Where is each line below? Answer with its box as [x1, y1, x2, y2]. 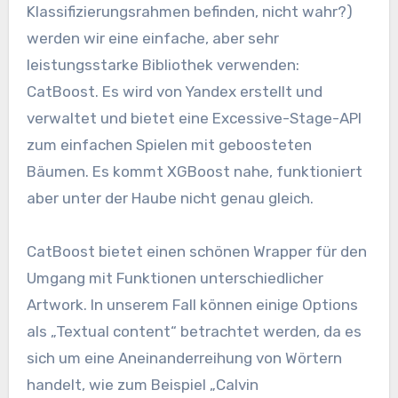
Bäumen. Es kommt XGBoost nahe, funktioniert [26, 163, 362, 181]
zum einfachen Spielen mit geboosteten [26, 136, 312, 155]
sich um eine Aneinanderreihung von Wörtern [26, 349, 342, 368]
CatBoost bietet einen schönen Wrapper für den [26, 243, 367, 261]
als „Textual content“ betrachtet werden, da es [26, 322, 362, 341]
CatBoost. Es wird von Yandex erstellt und [26, 83, 322, 101]
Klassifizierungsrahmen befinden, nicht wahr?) [26, 3, 353, 21]
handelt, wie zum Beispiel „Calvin [26, 376, 259, 394]
